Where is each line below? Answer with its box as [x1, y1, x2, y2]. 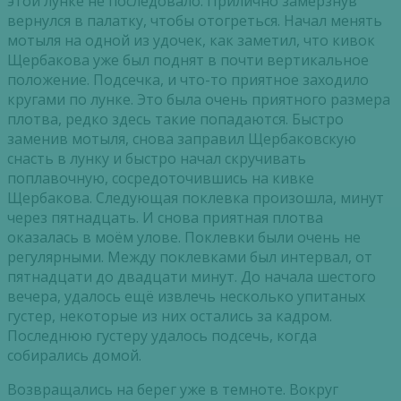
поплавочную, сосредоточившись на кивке [7, 168, 314, 189]
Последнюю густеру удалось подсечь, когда [7, 326, 317, 346]
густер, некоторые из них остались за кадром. [7, 306, 332, 327]
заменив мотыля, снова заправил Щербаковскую [7, 129, 356, 149]
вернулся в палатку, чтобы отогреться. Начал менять [7, 11, 382, 31]
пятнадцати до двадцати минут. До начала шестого [7, 267, 376, 287]
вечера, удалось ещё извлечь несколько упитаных [7, 286, 365, 307]
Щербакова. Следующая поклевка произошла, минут [7, 188, 384, 209]
